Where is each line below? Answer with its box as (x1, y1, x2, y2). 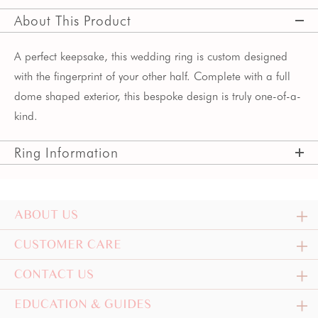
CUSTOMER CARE (14, 237, 121, 251)
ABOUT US (14, 207, 78, 221)
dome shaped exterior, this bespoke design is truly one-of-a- (14, 89, 301, 103)
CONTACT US (14, 267, 94, 281)
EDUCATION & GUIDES (14, 297, 151, 311)
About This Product (14, 13, 131, 28)
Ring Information (14, 145, 119, 160)
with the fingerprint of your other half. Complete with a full (14, 70, 290, 83)
